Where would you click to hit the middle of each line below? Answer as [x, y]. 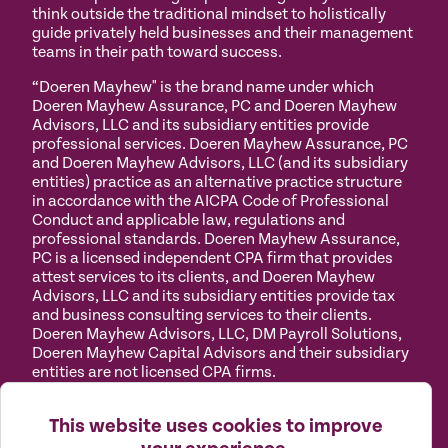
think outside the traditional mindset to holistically [209, 15]
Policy [53, 427]
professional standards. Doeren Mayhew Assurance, [216, 240]
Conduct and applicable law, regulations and [188, 221]
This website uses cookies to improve [216, 426]
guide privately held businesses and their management [222, 34]
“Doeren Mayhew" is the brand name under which [203, 88]
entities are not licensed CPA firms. [154, 373]
